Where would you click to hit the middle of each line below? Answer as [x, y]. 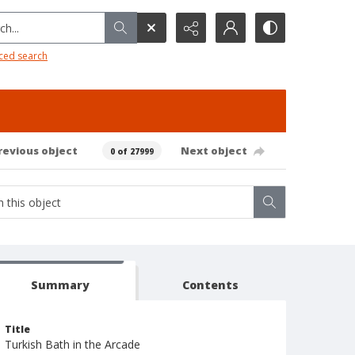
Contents [211, 285]
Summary [60, 285]
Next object [214, 150]
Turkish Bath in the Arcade [73, 344]
